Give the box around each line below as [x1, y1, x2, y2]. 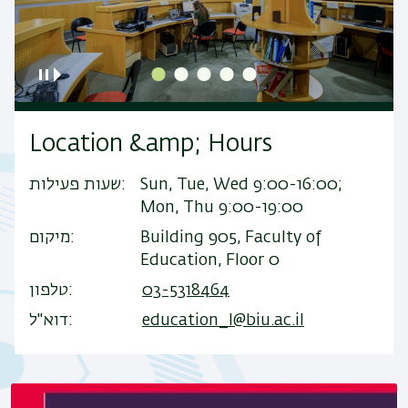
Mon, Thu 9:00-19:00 [139, 199, 303, 216]
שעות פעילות [29, 176, 121, 193]
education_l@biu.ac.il [142, 311, 304, 329]
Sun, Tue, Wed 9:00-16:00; [139, 176, 342, 193]
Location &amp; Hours [29, 132, 272, 157]
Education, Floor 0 [139, 251, 280, 269]
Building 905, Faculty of [139, 229, 321, 246]
